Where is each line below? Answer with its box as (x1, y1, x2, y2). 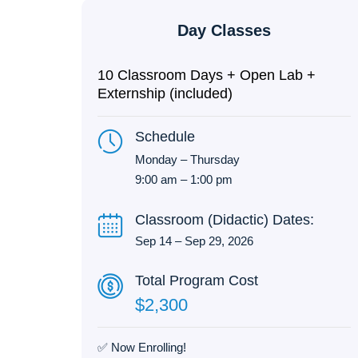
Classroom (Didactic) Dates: (135, 211, 315, 228)
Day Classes (177, 22, 272, 39)
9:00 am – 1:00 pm (135, 173, 233, 187)
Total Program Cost (135, 272, 259, 288)
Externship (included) (97, 86, 233, 102)
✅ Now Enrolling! (97, 340, 186, 354)
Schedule (135, 129, 196, 145)
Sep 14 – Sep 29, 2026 (135, 233, 254, 248)
